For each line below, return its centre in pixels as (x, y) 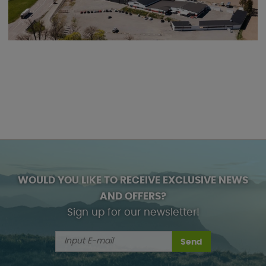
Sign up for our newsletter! (133, 213)
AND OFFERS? (133, 197)
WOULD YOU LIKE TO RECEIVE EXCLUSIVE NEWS (133, 181)
